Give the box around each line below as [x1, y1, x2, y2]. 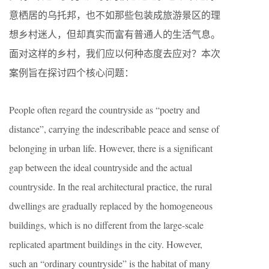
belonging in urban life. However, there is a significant [9, 142, 213, 154]
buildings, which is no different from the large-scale [9, 219, 204, 231]
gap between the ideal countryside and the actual [9, 161, 192, 174]
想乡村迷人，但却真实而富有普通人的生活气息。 [9, 28, 220, 40]
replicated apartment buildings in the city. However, [9, 238, 202, 250]
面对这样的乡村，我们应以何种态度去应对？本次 [9, 47, 220, 59]
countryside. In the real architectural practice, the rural [9, 180, 212, 193]
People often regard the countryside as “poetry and [9, 103, 200, 116]
